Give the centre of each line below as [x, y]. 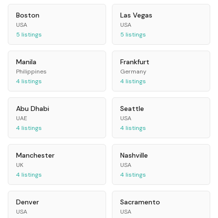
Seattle [132, 108]
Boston [28, 15]
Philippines [31, 71]
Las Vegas [136, 15]
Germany [133, 71]
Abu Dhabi [33, 108]
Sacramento [140, 202]
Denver [27, 202]
